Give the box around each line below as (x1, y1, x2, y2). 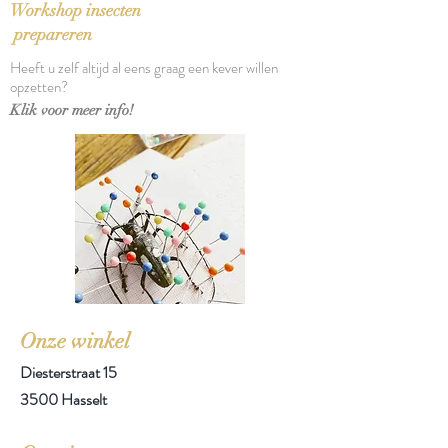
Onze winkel (20, 327, 130, 354)
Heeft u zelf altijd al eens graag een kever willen (10, 56, 278, 79)
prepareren (10, 23, 92, 45)
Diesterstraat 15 (20, 360, 117, 384)
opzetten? (10, 75, 68, 98)
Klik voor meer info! (10, 100, 134, 119)
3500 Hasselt (20, 387, 107, 411)
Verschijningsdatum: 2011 (40, 20, 206, 45)
